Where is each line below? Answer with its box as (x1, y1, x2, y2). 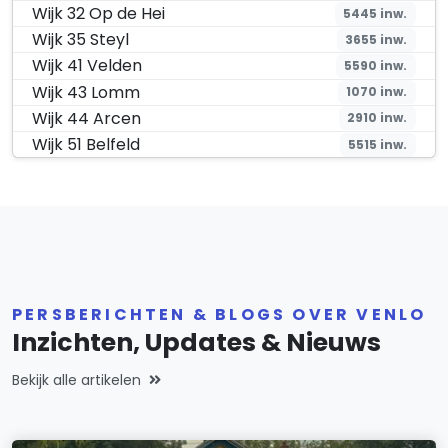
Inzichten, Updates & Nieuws (12, 325, 381, 361)
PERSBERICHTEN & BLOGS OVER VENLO (12, 303, 427, 327)
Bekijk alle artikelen (12, 370, 141, 391)
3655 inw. (345, 30, 408, 48)
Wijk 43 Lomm (32, 80, 141, 104)
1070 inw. (346, 83, 408, 101)
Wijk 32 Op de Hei (32, 2, 166, 26)
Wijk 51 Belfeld (32, 133, 141, 157)
